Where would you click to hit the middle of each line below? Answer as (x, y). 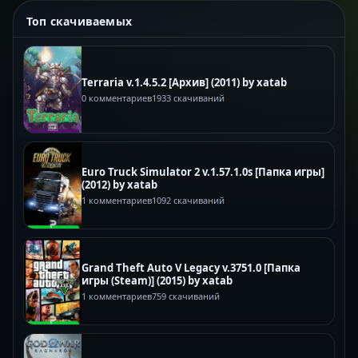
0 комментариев (117, 97)
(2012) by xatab (119, 184)
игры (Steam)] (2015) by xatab (157, 280)
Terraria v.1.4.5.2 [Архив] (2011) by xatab (184, 82)
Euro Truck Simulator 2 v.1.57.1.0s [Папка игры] (203, 171)
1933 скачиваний (188, 97)
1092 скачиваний (188, 200)
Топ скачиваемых (79, 21)
